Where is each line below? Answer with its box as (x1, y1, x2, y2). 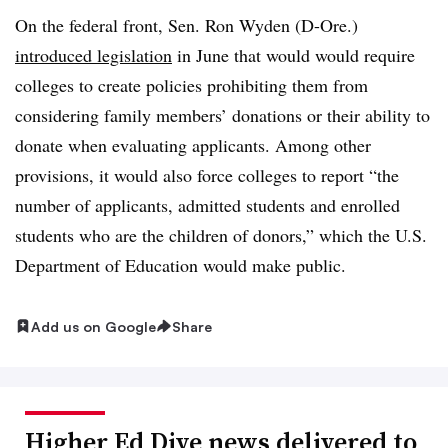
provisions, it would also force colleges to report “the (15, 162, 399, 187)
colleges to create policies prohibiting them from (15, 72, 368, 97)
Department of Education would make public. (15, 252, 352, 277)
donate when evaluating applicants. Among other (15, 132, 371, 157)
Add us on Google (31, 317, 156, 335)
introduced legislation (15, 42, 172, 67)
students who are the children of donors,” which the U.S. (15, 222, 427, 247)
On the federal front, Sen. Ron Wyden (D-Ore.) (15, 12, 358, 37)
